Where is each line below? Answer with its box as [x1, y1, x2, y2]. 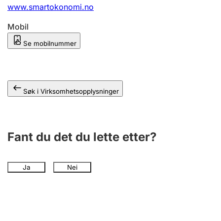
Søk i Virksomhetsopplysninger [23, 87, 119, 95]
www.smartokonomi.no [7, 2, 94, 12]
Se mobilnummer [23, 39, 76, 47]
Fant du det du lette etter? [7, 130, 156, 144]
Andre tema [17, 1, 64, 11]
